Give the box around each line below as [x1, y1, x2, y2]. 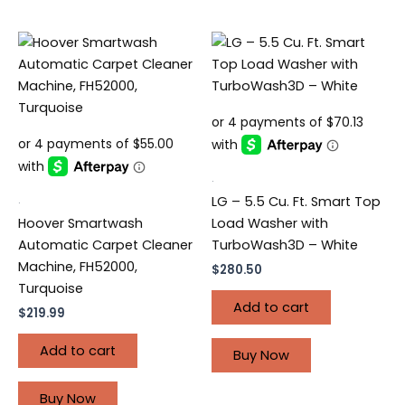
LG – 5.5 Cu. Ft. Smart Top [212, 192, 381, 211]
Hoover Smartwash [18, 213, 143, 232]
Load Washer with [212, 213, 328, 232]
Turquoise [18, 278, 83, 297]
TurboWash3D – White [212, 235, 358, 254]
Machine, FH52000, [18, 257, 137, 276]
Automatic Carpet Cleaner [18, 235, 193, 254]
